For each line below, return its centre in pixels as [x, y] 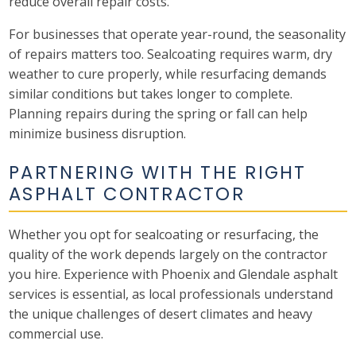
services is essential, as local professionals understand [171, 294]
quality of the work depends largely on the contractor [168, 254]
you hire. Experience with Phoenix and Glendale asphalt [174, 274]
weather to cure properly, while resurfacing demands [168, 74]
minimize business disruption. [98, 134]
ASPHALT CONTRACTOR [127, 193]
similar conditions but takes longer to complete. [151, 94]
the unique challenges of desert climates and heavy [161, 313]
